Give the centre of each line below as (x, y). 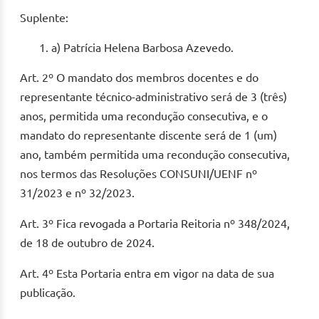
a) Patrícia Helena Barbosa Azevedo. (142, 48)
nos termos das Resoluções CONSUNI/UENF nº (138, 174)
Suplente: (44, 18)
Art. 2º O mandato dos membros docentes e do (139, 78)
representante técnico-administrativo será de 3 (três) (153, 97)
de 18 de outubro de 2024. (87, 243)
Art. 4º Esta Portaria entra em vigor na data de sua (147, 274)
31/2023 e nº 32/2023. (77, 193)
